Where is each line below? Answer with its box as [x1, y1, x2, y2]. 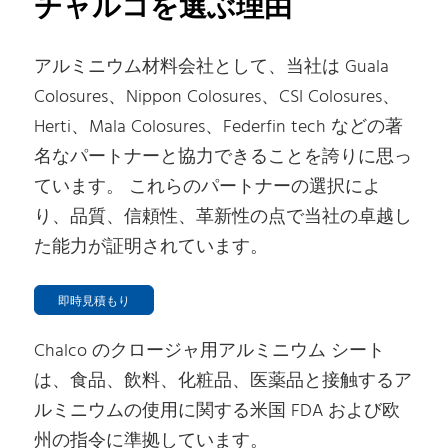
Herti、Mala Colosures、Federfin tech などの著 [34, 113, 404, 143]
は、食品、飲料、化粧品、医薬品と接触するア [34, 367, 413, 397]
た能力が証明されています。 [34, 233, 269, 263]
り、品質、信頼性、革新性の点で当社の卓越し [34, 203, 413, 233]
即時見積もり [58, 291, 131, 312]
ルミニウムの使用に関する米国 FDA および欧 [34, 397, 401, 427]
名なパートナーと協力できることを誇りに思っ [34, 143, 413, 173]
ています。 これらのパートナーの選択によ [34, 173, 382, 203]
